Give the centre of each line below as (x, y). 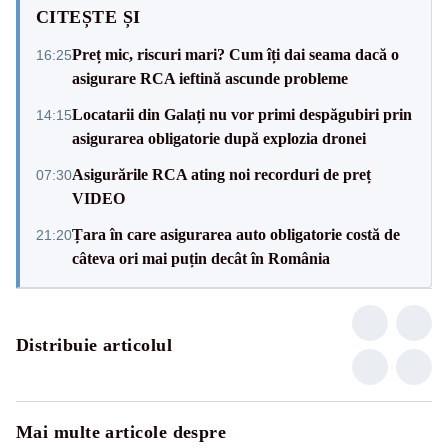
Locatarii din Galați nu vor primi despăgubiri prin (242, 114)
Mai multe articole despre (121, 431)
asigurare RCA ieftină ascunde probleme (210, 78)
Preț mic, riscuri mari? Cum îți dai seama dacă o (235, 54)
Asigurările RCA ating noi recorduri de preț (221, 174)
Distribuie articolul (94, 344)
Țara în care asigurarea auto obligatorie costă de (236, 234)
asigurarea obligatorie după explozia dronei (219, 138)
